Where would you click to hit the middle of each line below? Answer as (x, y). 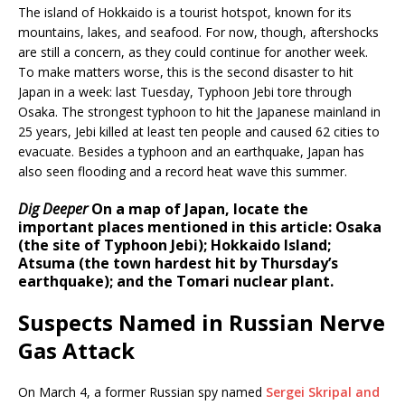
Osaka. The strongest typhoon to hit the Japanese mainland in (199, 111)
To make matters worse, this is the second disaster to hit (186, 71)
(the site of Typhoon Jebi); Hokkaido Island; (174, 245)
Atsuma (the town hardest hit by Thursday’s (178, 263)
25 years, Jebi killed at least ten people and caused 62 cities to (199, 131)
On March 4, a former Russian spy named (142, 391)
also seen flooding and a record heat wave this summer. (183, 171)
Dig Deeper (53, 208)
